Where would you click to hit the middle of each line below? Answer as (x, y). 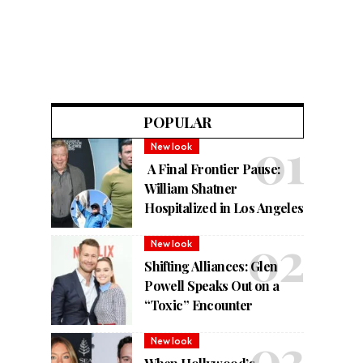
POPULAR (177, 123)
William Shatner (191, 189)
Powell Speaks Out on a (212, 286)
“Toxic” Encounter (199, 305)
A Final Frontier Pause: (212, 169)
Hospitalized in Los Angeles (224, 208)
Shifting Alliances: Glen (211, 267)
